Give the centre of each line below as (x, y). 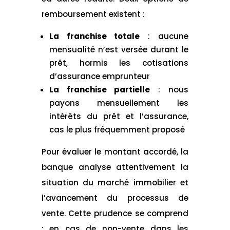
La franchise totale (94, 36)
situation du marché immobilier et (115, 182)
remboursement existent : (93, 14)
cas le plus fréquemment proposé (117, 129)
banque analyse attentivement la (115, 167)
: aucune (164, 36)
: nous (169, 89)
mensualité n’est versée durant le (119, 49)
